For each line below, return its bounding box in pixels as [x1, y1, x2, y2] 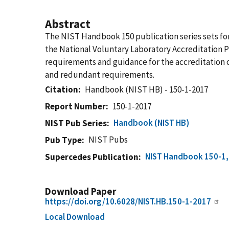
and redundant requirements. [45, 69, 154, 80]
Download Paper [45, 185, 116, 197]
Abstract [45, 16, 90, 31]
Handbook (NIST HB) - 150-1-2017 [85, 84, 209, 95]
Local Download [45, 211, 105, 222]
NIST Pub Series [45, 118, 107, 129]
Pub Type [45, 134, 82, 146]
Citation [45, 84, 78, 95]
